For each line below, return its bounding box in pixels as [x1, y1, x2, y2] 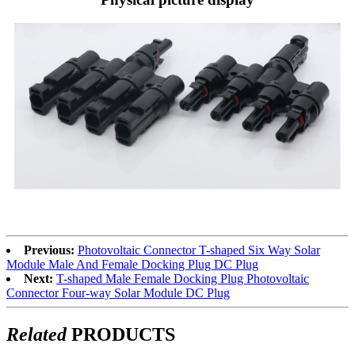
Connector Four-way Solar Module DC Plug [6, 285, 230, 300]
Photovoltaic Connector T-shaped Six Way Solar [78, 242, 320, 257]
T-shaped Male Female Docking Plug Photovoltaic [56, 271, 309, 285]
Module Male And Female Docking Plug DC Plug [6, 257, 258, 271]
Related [6, 323, 67, 345]
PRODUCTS [67, 323, 175, 345]
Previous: [24, 242, 74, 257]
